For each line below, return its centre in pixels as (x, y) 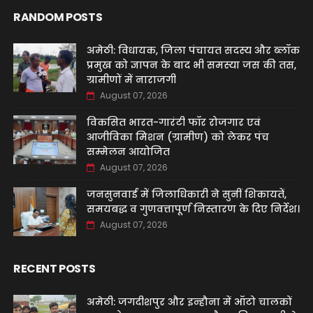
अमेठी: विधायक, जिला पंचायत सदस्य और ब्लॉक (193, 50)
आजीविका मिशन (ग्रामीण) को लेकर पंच (177, 137)
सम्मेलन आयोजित (128, 152)
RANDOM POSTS (58, 17)
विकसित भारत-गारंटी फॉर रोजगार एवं (173, 122)
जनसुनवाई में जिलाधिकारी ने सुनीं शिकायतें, (186, 194)
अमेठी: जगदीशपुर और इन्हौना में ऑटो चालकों (189, 302)
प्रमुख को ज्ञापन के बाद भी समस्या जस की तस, (191, 65)
